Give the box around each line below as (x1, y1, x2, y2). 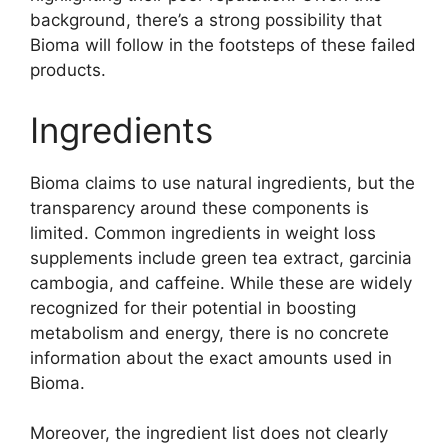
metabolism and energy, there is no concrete (30, 322, 389, 343)
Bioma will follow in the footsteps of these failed (30, 35, 416, 56)
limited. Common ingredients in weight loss (30, 222, 376, 243)
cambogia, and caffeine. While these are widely (30, 272, 412, 293)
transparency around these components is (30, 197, 369, 218)
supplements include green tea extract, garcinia (30, 247, 412, 268)
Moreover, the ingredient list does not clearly (30, 423, 388, 444)
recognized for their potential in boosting (30, 297, 356, 318)
